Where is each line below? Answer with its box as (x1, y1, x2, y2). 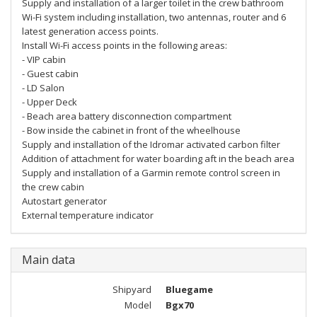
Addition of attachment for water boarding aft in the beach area (22, 152, 294, 165)
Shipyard (113, 283, 151, 296)
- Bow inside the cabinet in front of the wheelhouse (22, 124, 241, 137)
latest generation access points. (22, 25, 158, 38)
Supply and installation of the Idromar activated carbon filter (22, 138, 280, 151)
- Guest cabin (22, 67, 79, 80)
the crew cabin (22, 180, 84, 193)
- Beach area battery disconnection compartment (22, 110, 231, 122)
